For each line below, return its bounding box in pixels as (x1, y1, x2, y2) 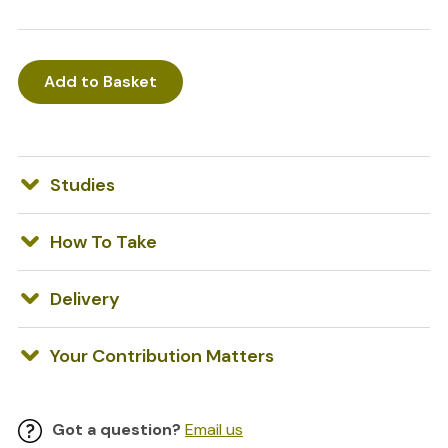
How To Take (49, 230, 157, 254)
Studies (49, 173, 115, 197)
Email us (184, 419, 243, 440)
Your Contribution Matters (49, 344, 274, 368)
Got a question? (51, 419, 181, 440)
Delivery (49, 287, 120, 311)
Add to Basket (43, 71, 157, 92)
